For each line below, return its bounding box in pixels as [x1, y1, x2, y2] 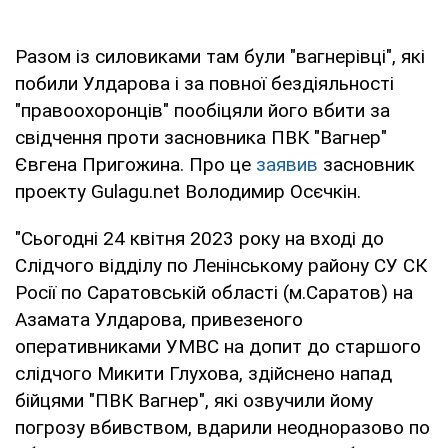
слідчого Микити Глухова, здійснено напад [15, 361, 392, 385]
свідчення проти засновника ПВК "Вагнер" [15, 125, 387, 149]
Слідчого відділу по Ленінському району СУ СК [15, 253, 427, 277]
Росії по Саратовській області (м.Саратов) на [15, 280, 413, 304]
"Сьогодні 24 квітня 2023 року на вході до [15, 226, 384, 250]
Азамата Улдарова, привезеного [15, 307, 303, 331]
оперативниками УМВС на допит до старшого [15, 334, 421, 358]
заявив [256, 152, 318, 176]
